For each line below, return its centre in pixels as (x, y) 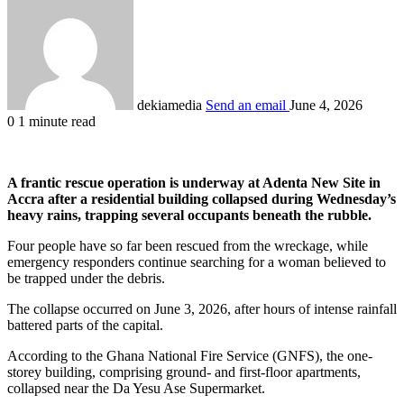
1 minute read (55, 121)
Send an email (246, 105)
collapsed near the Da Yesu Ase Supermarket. (136, 388)
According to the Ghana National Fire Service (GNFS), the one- (190, 355)
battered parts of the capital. (85, 325)
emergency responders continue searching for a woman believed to (197, 262)
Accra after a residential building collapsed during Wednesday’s (202, 198)
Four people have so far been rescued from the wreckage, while (188, 245)
